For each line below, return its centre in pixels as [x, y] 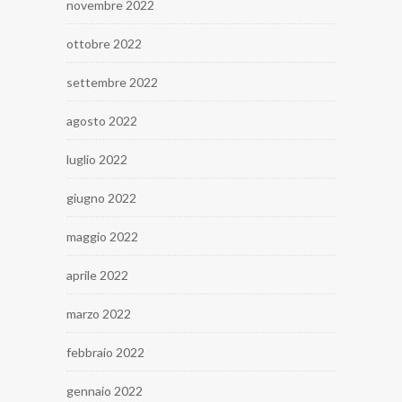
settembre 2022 [112, 82]
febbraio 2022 [105, 352]
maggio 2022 [102, 236]
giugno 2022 [101, 197]
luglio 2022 [97, 159]
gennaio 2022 [105, 390]
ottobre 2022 [104, 43]
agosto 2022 [102, 120]
